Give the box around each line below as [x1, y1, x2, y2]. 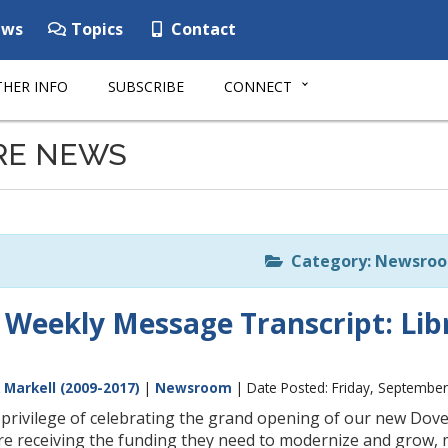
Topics [67, 18, 123, 40]
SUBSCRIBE [108, 77, 184, 96]
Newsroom [155, 378, 232, 397]
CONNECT [224, 77, 292, 96]
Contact [167, 18, 236, 40]
